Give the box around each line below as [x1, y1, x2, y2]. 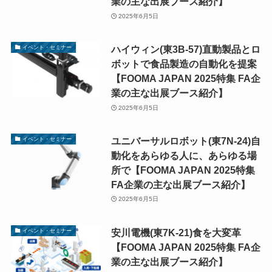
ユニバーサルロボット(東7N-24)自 [110, 135, 260, 146]
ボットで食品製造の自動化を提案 [110, 58, 257, 70]
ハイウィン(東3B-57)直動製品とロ [110, 44, 260, 55]
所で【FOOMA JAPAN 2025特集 [110, 164, 255, 175]
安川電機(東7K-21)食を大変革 [110, 226, 241, 238]
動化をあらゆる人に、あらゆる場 [110, 149, 257, 161]
